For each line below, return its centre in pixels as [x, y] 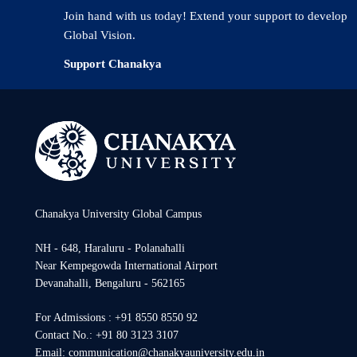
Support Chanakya [113, 64]
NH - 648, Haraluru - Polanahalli [110, 248]
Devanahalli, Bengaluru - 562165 [110, 283]
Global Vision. [100, 35]
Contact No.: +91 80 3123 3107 [107, 335]
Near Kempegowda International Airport [126, 266]
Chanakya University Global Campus [118, 214]
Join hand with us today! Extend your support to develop [206, 16]
